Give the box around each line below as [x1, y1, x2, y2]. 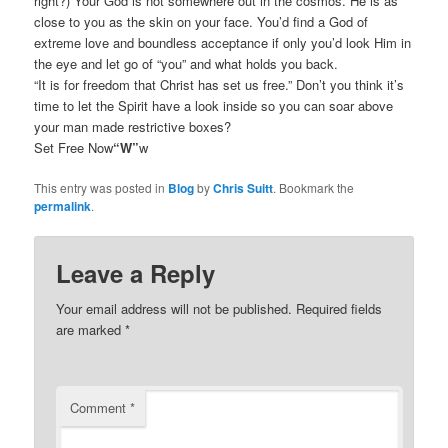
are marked [56, 320, 126, 340]
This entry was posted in [34, 179, 169, 197]
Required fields [296, 299, 383, 319]
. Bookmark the [273, 179, 355, 197]
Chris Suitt [213, 179, 274, 198]
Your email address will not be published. [56, 299, 293, 319]
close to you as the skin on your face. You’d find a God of [34, 12, 369, 32]
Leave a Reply [56, 256, 216, 291]
